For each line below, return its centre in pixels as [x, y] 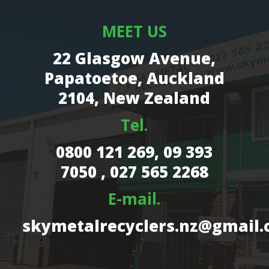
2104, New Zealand [134, 98]
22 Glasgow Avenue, [134, 58]
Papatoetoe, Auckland [134, 78]
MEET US [134, 31]
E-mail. [134, 198]
